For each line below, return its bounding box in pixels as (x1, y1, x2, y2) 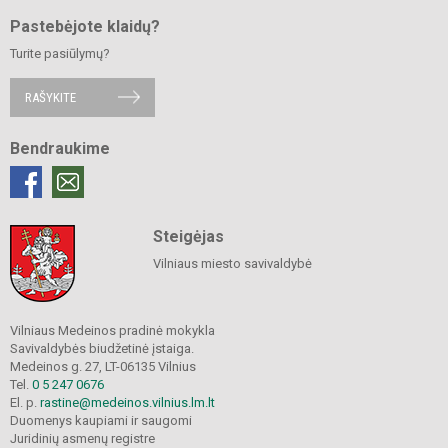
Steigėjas (152, 226, 224, 246)
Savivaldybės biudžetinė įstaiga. (10, 340, 194, 356)
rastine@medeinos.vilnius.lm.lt (40, 394, 215, 410)
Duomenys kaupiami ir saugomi (10, 412, 192, 428)
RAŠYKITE (25, 89, 76, 105)
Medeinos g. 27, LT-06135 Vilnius (10, 358, 196, 374)
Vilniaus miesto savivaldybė (152, 255, 312, 271)
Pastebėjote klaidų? (10, 16, 160, 36)
